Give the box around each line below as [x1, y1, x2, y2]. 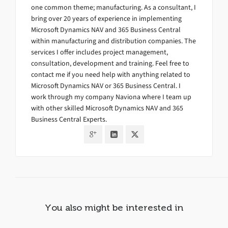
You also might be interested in [45, 202, 183, 213]
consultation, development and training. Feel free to [31, 58, 189, 68]
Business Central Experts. [31, 114, 107, 124]
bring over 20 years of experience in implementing [31, 13, 182, 23]
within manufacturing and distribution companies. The [31, 36, 196, 46]
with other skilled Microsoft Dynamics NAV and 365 [31, 103, 183, 113]
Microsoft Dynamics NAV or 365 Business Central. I [31, 80, 181, 91]
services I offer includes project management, [31, 47, 168, 57]
